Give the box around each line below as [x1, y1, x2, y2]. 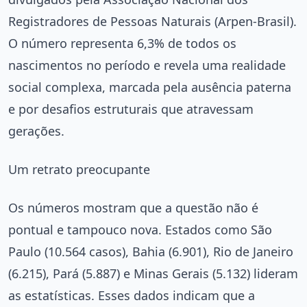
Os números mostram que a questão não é [8, 199, 258, 216]
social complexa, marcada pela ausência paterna [8, 78, 291, 95]
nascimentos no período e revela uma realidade [8, 56, 286, 73]
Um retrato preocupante [8, 160, 150, 177]
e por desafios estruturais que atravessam [8, 100, 254, 117]
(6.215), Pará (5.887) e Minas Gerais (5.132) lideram [8, 265, 298, 282]
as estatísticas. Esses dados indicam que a [8, 286, 255, 304]
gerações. [8, 122, 64, 139]
